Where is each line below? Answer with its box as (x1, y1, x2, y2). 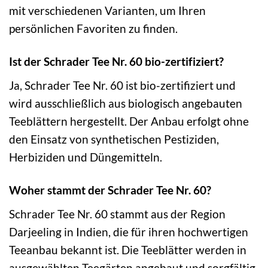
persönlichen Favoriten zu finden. (9, 22, 178, 36)
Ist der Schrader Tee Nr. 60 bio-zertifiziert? (9, 54, 224, 69)
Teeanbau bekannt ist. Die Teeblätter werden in (9, 242, 246, 257)
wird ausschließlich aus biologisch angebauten (9, 96, 242, 110)
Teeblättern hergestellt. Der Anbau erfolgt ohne (9, 114, 249, 128)
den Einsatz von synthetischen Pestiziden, (9, 132, 219, 146)
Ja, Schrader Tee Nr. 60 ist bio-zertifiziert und (9, 78, 236, 92)
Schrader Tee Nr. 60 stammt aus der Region (9, 206, 226, 221)
